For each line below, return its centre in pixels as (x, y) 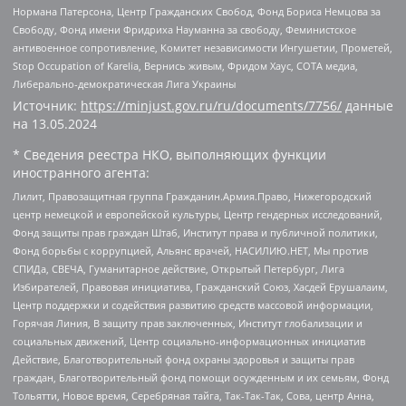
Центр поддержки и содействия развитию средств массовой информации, (193, 304)
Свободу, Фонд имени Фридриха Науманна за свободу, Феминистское (184, 29)
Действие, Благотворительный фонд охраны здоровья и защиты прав (184, 359)
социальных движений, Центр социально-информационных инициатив (189, 341)
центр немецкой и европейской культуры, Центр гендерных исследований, (198, 214)
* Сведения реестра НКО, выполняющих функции (169, 155)
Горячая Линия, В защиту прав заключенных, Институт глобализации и (188, 323)
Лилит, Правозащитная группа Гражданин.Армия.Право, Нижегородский (192, 196)
